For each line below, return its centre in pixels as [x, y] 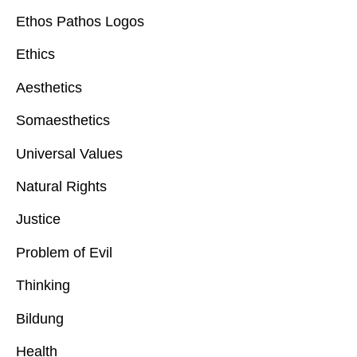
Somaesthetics [63, 121]
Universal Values [71, 153]
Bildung [40, 318]
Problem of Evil [64, 252]
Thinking [43, 286]
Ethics [35, 55]
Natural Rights [61, 187]
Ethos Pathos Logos [80, 22]
